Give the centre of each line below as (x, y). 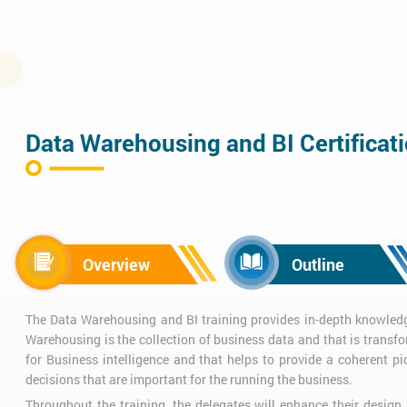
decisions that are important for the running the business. (189, 379)
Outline (318, 264)
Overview (116, 264)
